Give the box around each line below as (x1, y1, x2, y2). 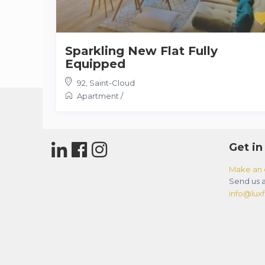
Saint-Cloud (89, 77, 135, 88)
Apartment (76, 91, 119, 101)
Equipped (64, 56, 125, 71)
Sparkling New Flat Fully (64, 43, 218, 58)
